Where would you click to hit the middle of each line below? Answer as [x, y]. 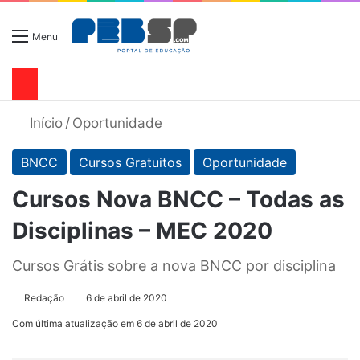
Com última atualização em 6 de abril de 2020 [115, 324]
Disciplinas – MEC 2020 [142, 231]
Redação [44, 298]
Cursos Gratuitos [130, 163]
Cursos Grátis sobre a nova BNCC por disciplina [174, 266]
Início [44, 123]
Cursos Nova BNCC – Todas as [178, 200]
